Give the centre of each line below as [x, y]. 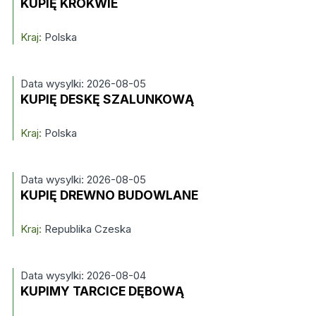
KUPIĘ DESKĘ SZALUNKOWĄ [107, 99]
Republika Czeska [86, 229]
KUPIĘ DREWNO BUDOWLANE [109, 195]
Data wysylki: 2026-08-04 [83, 275]
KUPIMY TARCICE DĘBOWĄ [102, 291]
